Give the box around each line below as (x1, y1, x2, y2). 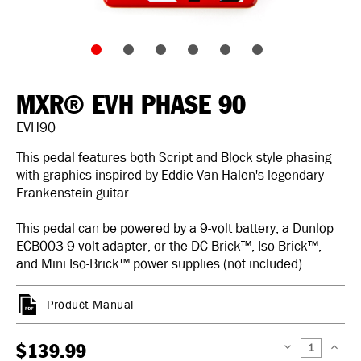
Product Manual (47, 296, 134, 313)
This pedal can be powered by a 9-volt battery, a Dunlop (16, 219, 334, 237)
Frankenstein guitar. (16, 184, 132, 201)
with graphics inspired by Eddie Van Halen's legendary (16, 166, 324, 184)
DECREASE (281, 346, 318, 354)
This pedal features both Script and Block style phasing (16, 148, 331, 166)
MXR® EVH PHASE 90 (16, 93, 246, 118)
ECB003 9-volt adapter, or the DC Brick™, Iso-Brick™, (16, 237, 322, 255)
